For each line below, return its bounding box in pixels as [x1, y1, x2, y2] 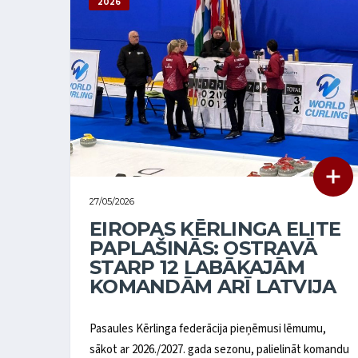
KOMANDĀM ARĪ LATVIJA [89, 274, 336, 298]
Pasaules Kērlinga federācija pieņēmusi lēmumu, [89, 320, 326, 337]
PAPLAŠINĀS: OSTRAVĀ [89, 236, 317, 260]
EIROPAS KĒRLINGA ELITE [89, 217, 341, 241]
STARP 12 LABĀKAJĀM [89, 255, 305, 279]
